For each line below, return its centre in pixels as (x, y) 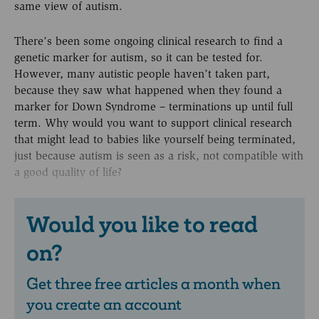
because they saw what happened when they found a (148, 90)
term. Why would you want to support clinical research (153, 122)
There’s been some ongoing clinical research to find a (148, 41)
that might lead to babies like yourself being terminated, (155, 139)
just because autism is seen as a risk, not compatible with (159, 155)
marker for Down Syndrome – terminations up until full (153, 106)
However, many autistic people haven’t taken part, (142, 73)
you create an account (104, 304)
